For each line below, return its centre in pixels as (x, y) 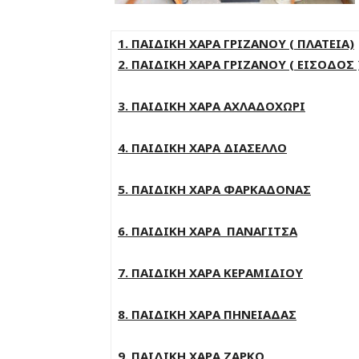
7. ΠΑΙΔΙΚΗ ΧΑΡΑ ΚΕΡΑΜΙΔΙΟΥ (210, 272)
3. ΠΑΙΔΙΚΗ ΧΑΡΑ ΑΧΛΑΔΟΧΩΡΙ (212, 106)
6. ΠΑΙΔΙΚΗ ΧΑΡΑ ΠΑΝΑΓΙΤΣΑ (208, 231)
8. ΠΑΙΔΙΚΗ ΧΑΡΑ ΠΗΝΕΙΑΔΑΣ (207, 314)
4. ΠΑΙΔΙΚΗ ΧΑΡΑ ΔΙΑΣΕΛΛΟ (202, 147)
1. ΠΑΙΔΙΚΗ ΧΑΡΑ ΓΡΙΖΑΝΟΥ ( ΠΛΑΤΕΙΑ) (236, 43)
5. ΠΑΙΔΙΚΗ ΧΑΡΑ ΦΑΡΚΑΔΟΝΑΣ (214, 189)
